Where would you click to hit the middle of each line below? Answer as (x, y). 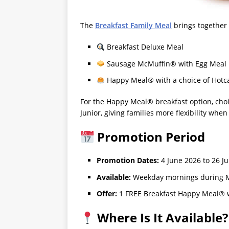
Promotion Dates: (128, 161)
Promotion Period (150, 137)
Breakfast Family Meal (133, 26)
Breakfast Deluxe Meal (144, 47)
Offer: (107, 194)
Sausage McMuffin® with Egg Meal (165, 63)
